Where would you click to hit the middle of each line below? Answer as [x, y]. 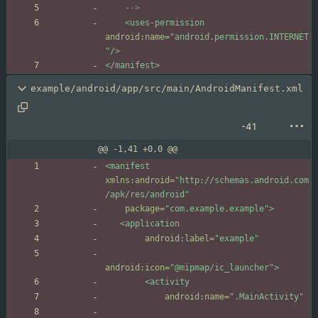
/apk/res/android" [147, 195]
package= [145, 209]
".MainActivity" [267, 297]
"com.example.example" [217, 209]
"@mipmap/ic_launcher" [222, 268]
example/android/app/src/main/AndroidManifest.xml [167, 89]
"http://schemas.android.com [242, 181]
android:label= [180, 239]
